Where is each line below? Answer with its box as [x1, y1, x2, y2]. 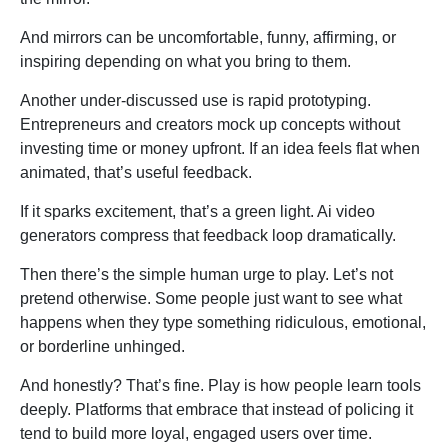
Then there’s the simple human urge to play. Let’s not [20, 266, 393, 284]
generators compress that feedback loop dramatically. [20, 227, 396, 245]
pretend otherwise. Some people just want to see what [20, 290, 402, 308]
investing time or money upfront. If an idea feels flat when [20, 140, 420, 158]
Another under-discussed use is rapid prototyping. [20, 92, 371, 110]
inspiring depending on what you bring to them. [20, 53, 351, 71]
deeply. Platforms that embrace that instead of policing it [20, 401, 413, 419]
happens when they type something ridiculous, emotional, [20, 314, 426, 332]
